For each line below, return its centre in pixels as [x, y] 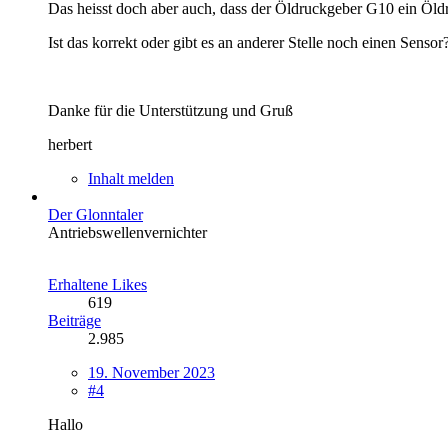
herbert [70, 144]
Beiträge [74, 320]
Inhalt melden [131, 178]
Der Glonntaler [95, 214]
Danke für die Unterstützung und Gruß [170, 110]
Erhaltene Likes [97, 284]
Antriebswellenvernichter [127, 232]
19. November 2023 [151, 372]
